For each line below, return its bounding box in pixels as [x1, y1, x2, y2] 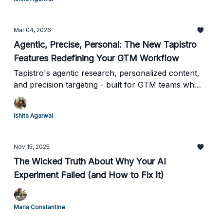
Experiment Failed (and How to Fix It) [14, 170, 164, 180]
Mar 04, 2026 [14, 26, 51, 34]
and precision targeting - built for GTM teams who [14, 80, 199, 90]
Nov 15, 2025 [14, 143, 50, 150]
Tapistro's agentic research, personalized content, [14, 68, 200, 78]
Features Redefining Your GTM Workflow [14, 53, 179, 63]
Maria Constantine [14, 203, 65, 211]
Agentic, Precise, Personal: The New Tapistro [14, 39, 197, 50]
